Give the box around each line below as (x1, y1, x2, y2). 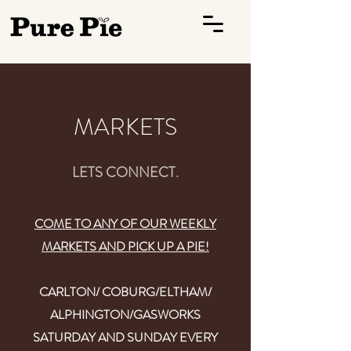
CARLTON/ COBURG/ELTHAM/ (39, 283, 212, 301)
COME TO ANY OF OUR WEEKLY (34, 215, 216, 233)
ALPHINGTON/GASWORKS (50, 306, 201, 324)
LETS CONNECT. (72, 162, 179, 183)
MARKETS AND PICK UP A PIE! (42, 237, 209, 255)
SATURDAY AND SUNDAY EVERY (33, 328, 218, 346)
